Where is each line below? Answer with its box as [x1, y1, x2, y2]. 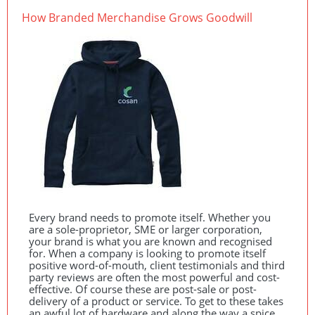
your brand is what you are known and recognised [29, 234, 272, 248]
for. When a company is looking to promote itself [29, 246, 266, 260]
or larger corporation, [155, 222, 262, 236]
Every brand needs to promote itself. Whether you [29, 210, 271, 224]
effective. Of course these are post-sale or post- [29, 282, 257, 296]
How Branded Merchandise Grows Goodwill [22, 10, 252, 25]
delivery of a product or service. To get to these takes [29, 294, 283, 308]
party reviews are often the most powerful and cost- [29, 270, 280, 284]
